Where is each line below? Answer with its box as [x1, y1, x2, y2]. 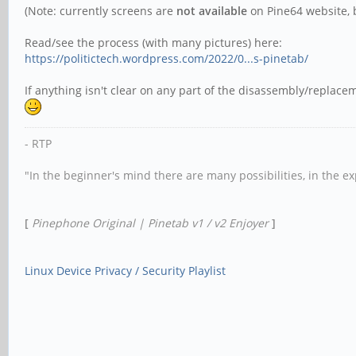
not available [176, 2, 247, 18]
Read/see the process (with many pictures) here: [25, 34, 282, 50]
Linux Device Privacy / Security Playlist [25, 262, 226, 278]
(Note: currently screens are [25, 2, 176, 18]
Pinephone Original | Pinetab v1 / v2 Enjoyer [32, 215, 272, 230]
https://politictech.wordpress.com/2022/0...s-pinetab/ [25, 50, 308, 66]
